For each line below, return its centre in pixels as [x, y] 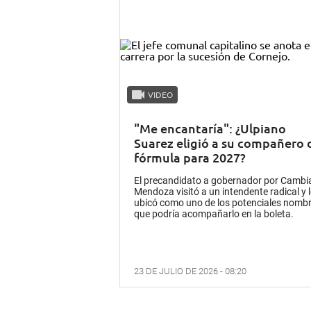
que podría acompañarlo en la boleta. [214, 214]
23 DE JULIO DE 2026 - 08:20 [190, 271]
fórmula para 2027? [190, 158]
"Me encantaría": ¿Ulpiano [210, 128]
